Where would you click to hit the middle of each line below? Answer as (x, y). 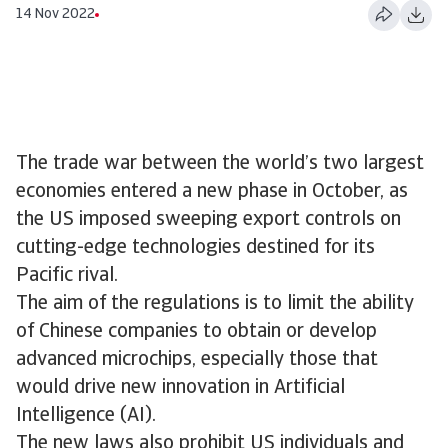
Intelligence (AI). (86, 416)
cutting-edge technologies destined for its (195, 248)
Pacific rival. (67, 276)
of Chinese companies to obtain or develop (196, 332)
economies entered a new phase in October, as (212, 192)
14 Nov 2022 (55, 14)
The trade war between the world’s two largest (220, 164)
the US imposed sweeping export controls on (208, 220)
